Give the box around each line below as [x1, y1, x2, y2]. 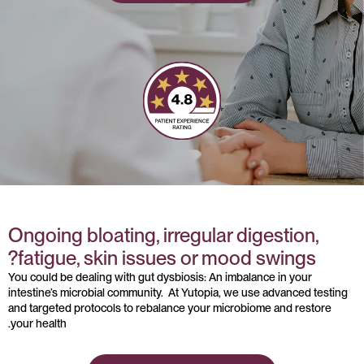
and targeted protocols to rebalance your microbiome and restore [8, 301, 331, 314]
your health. [11, 317, 67, 330]
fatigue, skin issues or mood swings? [18, 246, 316, 270]
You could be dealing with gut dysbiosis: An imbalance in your [8, 271, 312, 284]
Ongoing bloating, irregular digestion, [8, 223, 318, 247]
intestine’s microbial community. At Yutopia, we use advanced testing [8, 286, 348, 299]
